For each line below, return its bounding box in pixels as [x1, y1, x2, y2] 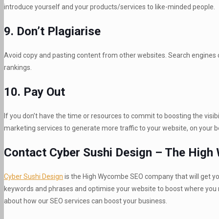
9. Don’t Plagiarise [4, 24, 101, 38]
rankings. [4, 63, 32, 71]
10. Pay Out [4, 85, 65, 99]
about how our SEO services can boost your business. [4, 197, 167, 205]
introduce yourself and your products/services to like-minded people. [4, 3, 215, 11]
